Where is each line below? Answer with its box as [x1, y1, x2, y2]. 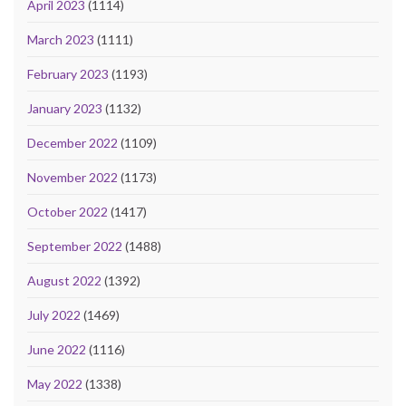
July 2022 [27, 306, 81, 323]
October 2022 [27, 203, 108, 219]
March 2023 [27, 31, 94, 47]
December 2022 [27, 134, 118, 150]
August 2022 [27, 272, 101, 288]
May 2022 [27, 375, 82, 391]
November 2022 [27, 169, 118, 185]
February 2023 [27, 65, 109, 82]
